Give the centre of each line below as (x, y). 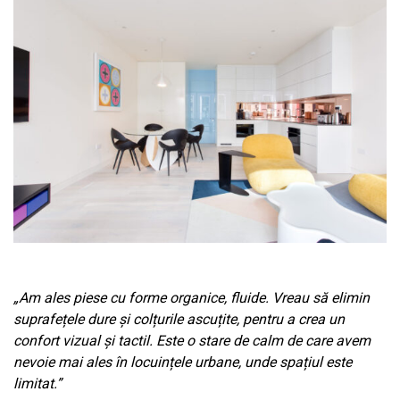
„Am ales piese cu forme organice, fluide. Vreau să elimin (192, 297)
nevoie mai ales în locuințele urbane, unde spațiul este (183, 362)
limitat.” (37, 383)
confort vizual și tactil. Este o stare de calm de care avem (192, 340)
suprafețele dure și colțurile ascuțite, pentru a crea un (179, 319)
